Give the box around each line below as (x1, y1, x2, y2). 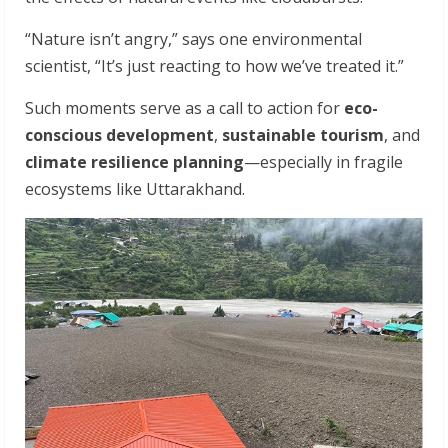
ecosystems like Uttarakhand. (25, 177, 245, 200)
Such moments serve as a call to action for (25, 96, 344, 119)
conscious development (25, 123, 214, 146)
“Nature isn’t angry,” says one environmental (25, 27, 362, 50)
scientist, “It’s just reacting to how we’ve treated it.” (25, 54, 404, 77)
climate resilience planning (25, 150, 244, 173)
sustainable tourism (222, 123, 384, 146)
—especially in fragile (244, 150, 403, 173)
